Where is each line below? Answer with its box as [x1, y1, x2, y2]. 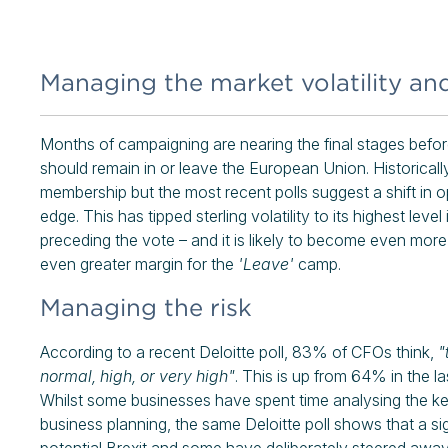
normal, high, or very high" [40, 366, 235, 386]
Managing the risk [40, 293, 252, 322]
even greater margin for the [40, 254, 238, 274]
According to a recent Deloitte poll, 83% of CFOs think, [40, 342, 438, 362]
